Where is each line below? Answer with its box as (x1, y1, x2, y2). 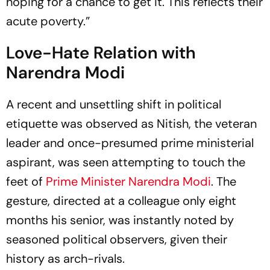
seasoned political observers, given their (6, 231, 227, 248)
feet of (6, 174, 46, 190)
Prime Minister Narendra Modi (46, 174, 211, 190)
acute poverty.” (6, 13, 90, 30)
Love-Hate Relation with (6, 42, 196, 64)
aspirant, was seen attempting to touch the (6, 154, 245, 171)
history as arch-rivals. (6, 251, 125, 267)
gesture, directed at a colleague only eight (6, 193, 236, 209)
